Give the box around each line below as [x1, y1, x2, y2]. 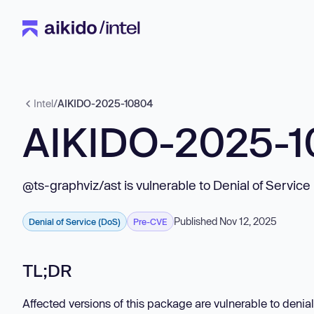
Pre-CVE [133, 217, 168, 226]
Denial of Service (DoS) [29, 217, 121, 226]
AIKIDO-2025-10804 [57, 97, 153, 109]
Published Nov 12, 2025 [174, 215, 277, 227]
